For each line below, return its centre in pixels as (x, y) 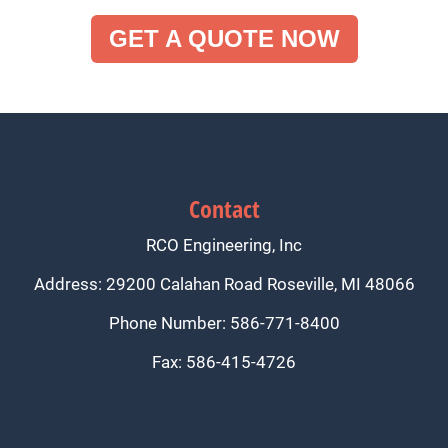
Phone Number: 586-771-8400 (224, 323)
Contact (224, 209)
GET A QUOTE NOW (224, 39)
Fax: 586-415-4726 (224, 362)
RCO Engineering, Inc (224, 245)
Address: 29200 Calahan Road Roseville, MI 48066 (224, 284)
